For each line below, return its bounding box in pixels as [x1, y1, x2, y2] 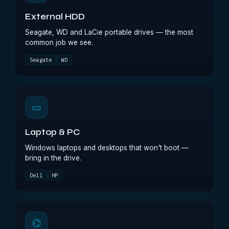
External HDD [25, 12, 85, 22]
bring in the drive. [25, 154, 81, 162]
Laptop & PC [25, 127, 80, 138]
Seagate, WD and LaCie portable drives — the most [25, 28, 193, 36]
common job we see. [25, 38, 93, 47]
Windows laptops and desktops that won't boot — [25, 144, 189, 152]
